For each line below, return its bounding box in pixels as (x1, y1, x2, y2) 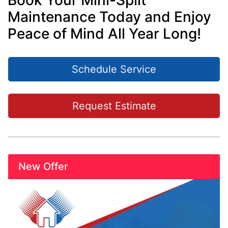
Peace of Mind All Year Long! (8, 25, 201, 42)
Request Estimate (72, 100, 156, 112)
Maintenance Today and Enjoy (8, 8, 211, 25)
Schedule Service (72, 63, 156, 75)
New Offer (18, 160, 68, 173)
